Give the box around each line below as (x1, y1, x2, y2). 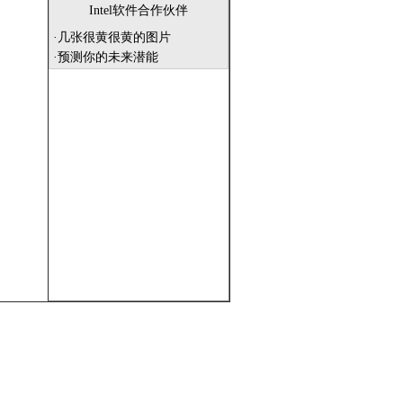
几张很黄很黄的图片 (58, 31, 171, 44)
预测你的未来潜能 (58, 50, 158, 64)
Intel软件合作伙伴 (89, 4, 188, 17)
